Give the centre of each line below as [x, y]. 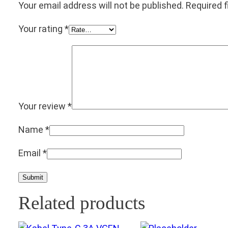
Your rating [41, 29]
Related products [82, 203]
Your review [43, 106]
